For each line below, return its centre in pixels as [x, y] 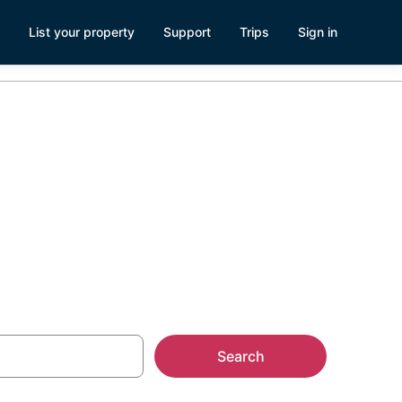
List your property [82, 32]
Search [240, 356]
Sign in [318, 32]
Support [187, 32]
